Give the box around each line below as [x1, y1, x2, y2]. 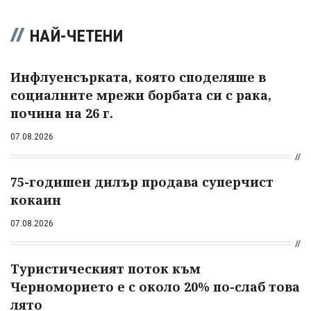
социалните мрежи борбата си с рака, [10, 86, 271, 103]
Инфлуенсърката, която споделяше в [10, 68, 266, 85]
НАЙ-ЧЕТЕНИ [30, 26, 123, 46]
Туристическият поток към [10, 260, 201, 277]
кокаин [10, 191, 61, 208]
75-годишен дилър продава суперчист [10, 173, 274, 190]
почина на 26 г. [10, 104, 113, 121]
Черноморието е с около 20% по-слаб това [10, 278, 300, 295]
